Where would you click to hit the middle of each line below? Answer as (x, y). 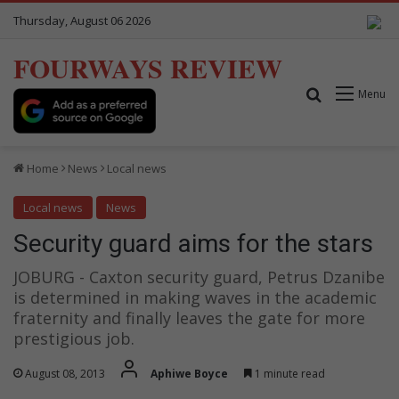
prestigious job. (74, 338)
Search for (357, 93)
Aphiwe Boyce (189, 373)
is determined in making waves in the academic (195, 297)
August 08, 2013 (65, 373)
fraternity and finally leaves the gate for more (189, 318)
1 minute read (289, 373)
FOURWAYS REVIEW (148, 68)
